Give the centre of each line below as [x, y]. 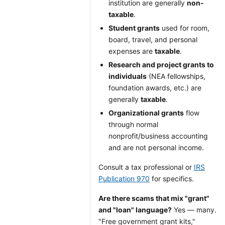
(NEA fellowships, [176, 76]
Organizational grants [146, 113]
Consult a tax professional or [146, 167]
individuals [128, 76]
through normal [133, 124]
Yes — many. [194, 210]
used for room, [185, 28]
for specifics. [172, 179]
